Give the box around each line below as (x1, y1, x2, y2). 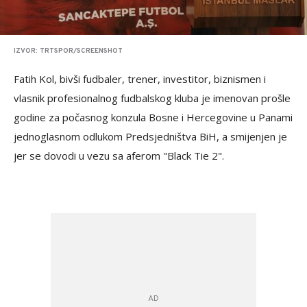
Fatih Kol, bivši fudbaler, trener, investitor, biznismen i (14, 72, 266, 86)
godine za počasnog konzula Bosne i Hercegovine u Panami (14, 110, 293, 125)
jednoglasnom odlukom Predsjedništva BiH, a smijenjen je (14, 130, 287, 144)
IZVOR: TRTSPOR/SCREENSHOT (14, 47, 123, 56)
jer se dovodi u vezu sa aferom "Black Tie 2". (14, 149, 224, 163)
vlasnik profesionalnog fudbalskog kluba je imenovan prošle (14, 91, 291, 106)
